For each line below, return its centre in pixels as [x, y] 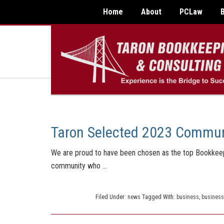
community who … [79, 166]
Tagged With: [159, 197]
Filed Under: [111, 197]
